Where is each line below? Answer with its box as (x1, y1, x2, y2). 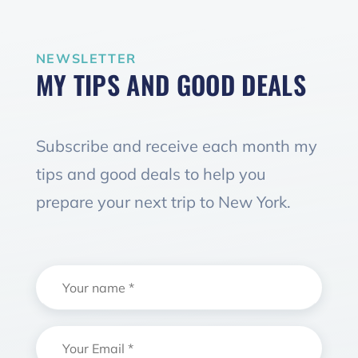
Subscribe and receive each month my (35, 136, 317, 157)
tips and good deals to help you (35, 164, 266, 185)
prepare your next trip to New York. (35, 192, 291, 213)
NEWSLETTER (35, 50, 137, 67)
